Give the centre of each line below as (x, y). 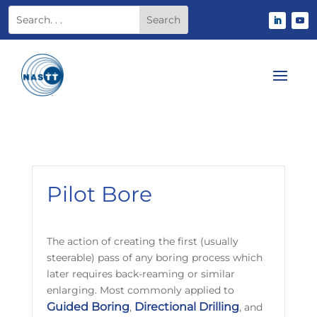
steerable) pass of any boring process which (154, 258)
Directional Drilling (186, 307)
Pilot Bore (99, 194)
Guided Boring (88, 307)
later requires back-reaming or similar (140, 274)
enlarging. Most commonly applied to (140, 290)
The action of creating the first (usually (142, 241)
